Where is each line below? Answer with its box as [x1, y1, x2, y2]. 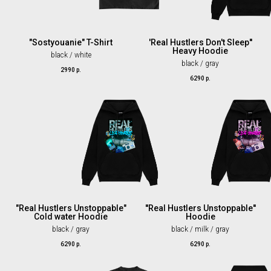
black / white [50, 51, 91, 60]
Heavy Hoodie [172, 46, 228, 56]
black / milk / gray [171, 225, 229, 234]
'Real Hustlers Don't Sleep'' [148, 38, 252, 48]
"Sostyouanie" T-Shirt [29, 38, 113, 48]
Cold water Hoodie [34, 212, 108, 222]
